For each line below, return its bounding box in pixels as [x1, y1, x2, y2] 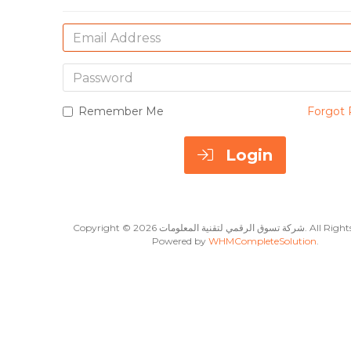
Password [62, 63, 122, 79]
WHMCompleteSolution [208, 235, 317, 248]
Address [62, 41, 112, 56]
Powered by [151, 235, 208, 248]
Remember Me [78, 104, 164, 119]
